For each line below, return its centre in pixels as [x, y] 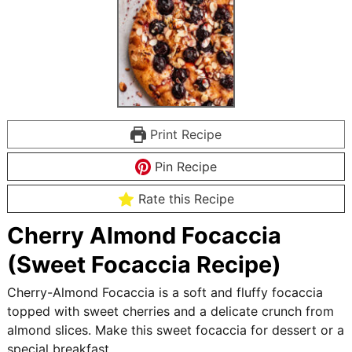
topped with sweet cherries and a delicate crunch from [171, 312]
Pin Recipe [184, 167]
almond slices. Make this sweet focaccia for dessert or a [176, 330]
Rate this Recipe [184, 199]
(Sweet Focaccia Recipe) [145, 265]
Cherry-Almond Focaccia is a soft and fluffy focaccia [165, 293]
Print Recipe [184, 135]
